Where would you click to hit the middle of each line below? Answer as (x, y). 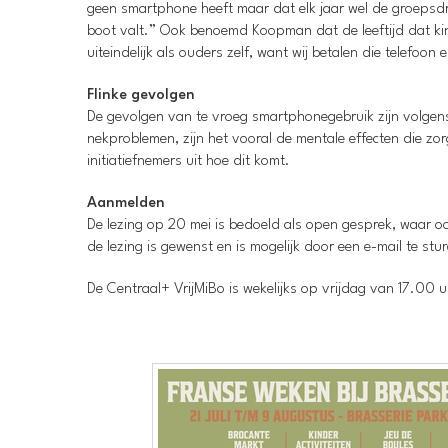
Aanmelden (126, 204)
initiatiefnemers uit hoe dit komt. (188, 162)
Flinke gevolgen (141, 96)
